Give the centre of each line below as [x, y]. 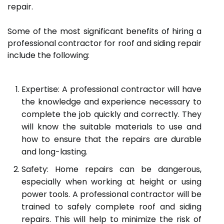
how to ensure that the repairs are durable [111, 139]
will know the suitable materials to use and [111, 127]
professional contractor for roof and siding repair [104, 43]
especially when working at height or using [111, 182]
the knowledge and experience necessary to [111, 102]
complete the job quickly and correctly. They [111, 114]
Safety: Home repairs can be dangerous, [111, 169]
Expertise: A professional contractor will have [111, 89]
